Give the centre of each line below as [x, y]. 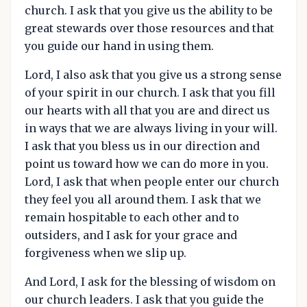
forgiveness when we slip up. [106, 253]
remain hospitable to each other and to [132, 217]
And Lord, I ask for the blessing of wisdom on [150, 282]
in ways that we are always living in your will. [151, 128]
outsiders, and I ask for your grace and [131, 235]
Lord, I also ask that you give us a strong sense [153, 75]
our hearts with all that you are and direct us [147, 110]
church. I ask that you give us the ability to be [149, 10]
